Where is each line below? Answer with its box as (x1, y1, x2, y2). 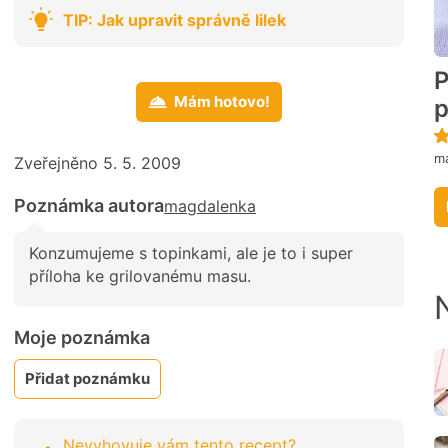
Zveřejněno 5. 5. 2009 (14, 153, 181, 174)
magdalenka (164, 196, 256, 217)
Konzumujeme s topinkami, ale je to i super (29, 243, 353, 264)
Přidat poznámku (25, 368, 150, 388)
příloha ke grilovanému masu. (29, 266, 251, 287)
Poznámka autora (14, 195, 164, 217)
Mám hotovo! (174, 92, 270, 112)
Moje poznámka (14, 326, 150, 348)
